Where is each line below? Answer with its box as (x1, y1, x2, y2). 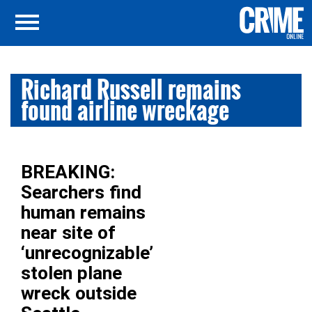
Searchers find (21, 182, 141, 203)
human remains (21, 202, 146, 223)
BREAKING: (21, 162, 115, 182)
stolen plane (21, 263, 122, 283)
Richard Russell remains (21, 72, 241, 107)
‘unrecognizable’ (21, 242, 153, 263)
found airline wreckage (21, 93, 229, 127)
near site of (21, 222, 115, 243)
